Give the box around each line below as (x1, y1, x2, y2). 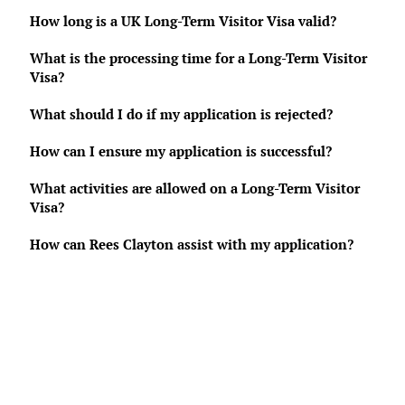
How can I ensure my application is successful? (30, 142, 332, 160)
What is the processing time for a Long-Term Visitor (30, 49, 367, 67)
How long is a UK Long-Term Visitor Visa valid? (30, 12, 336, 30)
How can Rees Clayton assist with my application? (30, 235, 353, 253)
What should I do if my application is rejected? (30, 105, 333, 123)
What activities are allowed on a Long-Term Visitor (30, 179, 360, 197)
